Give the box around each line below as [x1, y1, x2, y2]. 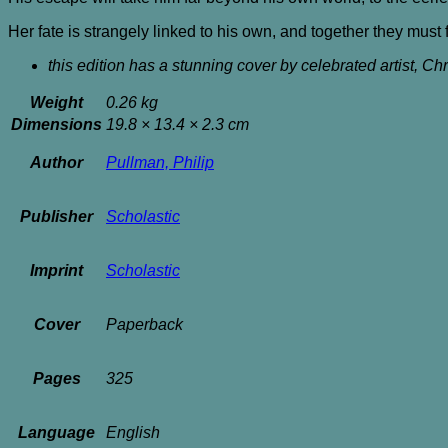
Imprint [30, 262, 83, 280]
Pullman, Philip [106, 154, 214, 172]
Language [18, 424, 95, 442]
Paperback [106, 316, 183, 334]
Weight [30, 94, 83, 112]
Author [30, 154, 83, 172]
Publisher [20, 208, 93, 226]
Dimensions [11, 116, 102, 134]
